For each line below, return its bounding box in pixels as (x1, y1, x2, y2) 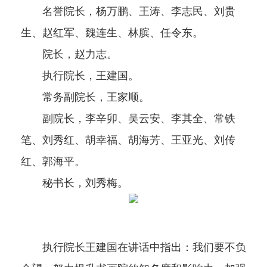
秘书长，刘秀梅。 (21, 177, 128, 190)
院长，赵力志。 (21, 48, 117, 61)
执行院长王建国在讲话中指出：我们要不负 (42, 241, 246, 254)
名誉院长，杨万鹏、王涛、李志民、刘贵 (21, 5, 235, 18)
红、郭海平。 (21, 156, 85, 168)
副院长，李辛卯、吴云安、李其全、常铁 (21, 113, 235, 125)
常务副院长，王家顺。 (21, 91, 150, 104)
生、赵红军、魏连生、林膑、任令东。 (21, 27, 203, 39)
